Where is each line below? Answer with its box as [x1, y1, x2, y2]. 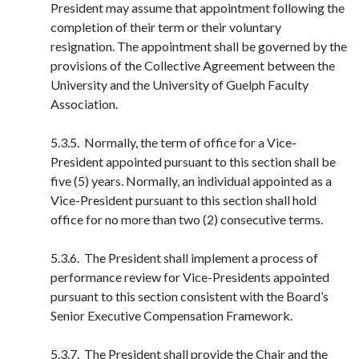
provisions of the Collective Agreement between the [50, 58, 335, 73]
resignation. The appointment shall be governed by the [50, 38, 347, 54]
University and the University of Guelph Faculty [50, 77, 309, 92]
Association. [50, 96, 118, 111]
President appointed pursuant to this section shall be [50, 154, 336, 169]
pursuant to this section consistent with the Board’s [50, 288, 329, 304]
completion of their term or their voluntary [50, 19, 281, 34]
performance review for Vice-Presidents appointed [50, 269, 329, 284]
